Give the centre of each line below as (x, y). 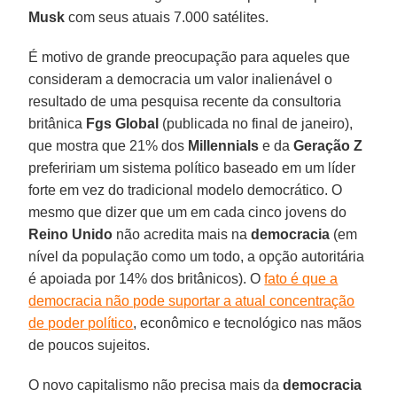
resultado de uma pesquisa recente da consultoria (185, 101)
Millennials (224, 145)
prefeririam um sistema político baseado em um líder (192, 167)
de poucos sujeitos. (90, 345)
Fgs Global (123, 123)
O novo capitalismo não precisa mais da (156, 385)
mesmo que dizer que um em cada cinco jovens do (188, 212)
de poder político (81, 323)
